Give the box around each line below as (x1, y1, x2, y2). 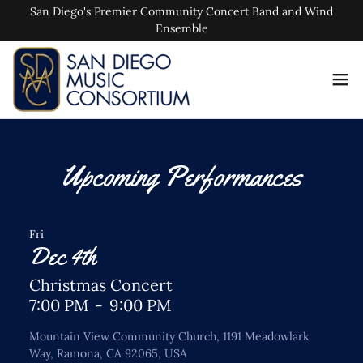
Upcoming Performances (61, 159, 302, 194)
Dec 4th (29, 241, 96, 271)
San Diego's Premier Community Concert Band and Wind (30, 4, 333, 19)
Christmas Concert (29, 275, 173, 295)
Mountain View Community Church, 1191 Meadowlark (29, 329, 310, 344)
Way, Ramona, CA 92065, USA (29, 346, 187, 361)
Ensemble (155, 21, 208, 36)
